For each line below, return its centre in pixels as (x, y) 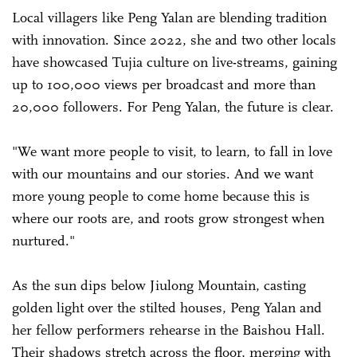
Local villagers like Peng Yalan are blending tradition (169, 17)
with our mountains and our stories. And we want (163, 173)
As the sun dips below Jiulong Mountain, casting (159, 285)
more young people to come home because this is (161, 196)
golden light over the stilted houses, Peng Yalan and (167, 307)
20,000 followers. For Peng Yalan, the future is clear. (175, 106)
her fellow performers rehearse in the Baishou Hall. (169, 330)
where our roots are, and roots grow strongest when (168, 218)
